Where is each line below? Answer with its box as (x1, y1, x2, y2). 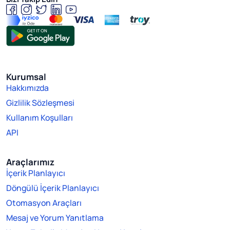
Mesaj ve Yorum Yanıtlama (6, 212, 104, 223)
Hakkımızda (6, 82, 49, 93)
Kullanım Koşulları (6, 111, 73, 123)
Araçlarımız (6, 156, 54, 168)
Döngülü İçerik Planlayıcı (6, 182, 99, 194)
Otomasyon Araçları (6, 197, 82, 208)
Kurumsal (6, 70, 46, 83)
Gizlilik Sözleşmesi (6, 97, 74, 108)
